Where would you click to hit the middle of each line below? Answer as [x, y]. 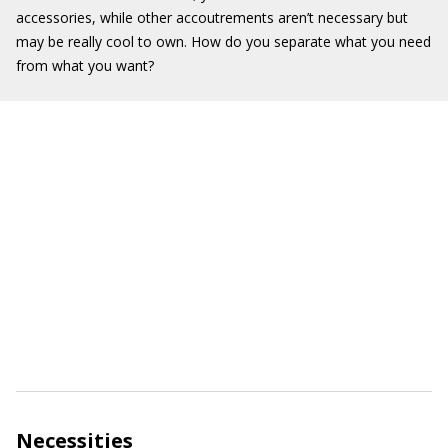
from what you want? [85, 65]
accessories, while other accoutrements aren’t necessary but [212, 17]
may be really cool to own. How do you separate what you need [223, 41]
